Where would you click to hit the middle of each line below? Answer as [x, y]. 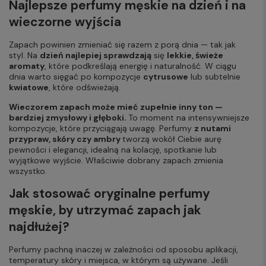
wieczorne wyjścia [65, 22]
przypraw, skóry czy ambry [66, 139]
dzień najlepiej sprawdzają [96, 56]
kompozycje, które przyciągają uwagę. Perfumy [102, 129]
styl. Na [24, 56]
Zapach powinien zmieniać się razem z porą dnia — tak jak [122, 45]
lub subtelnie [214, 77]
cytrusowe [166, 77]
